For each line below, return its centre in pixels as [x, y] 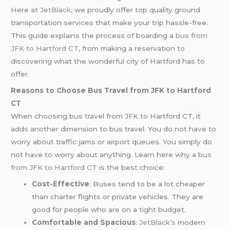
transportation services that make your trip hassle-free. [110, 22]
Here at [26, 9]
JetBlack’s [159, 222]
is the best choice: [131, 167]
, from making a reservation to [132, 48]
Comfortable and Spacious [84, 222]
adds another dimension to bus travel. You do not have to [114, 129]
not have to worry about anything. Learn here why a [105, 154]
